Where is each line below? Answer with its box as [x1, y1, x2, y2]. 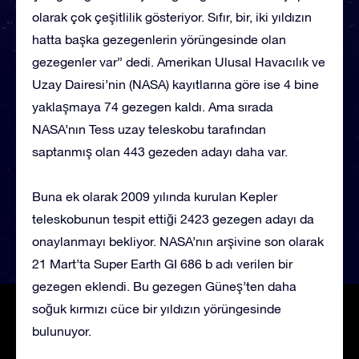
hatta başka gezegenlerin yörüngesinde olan [32, 31, 286, 46]
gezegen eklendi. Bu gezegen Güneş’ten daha [32, 278, 296, 293]
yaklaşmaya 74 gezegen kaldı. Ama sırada [32, 99, 273, 114]
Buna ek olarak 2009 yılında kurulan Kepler [32, 188, 277, 204]
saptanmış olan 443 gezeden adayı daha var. [32, 143, 288, 159]
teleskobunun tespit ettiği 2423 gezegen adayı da [32, 211, 314, 226]
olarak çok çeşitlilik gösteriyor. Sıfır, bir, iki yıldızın [32, 9, 312, 24]
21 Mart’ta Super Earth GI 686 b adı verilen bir [32, 256, 292, 271]
